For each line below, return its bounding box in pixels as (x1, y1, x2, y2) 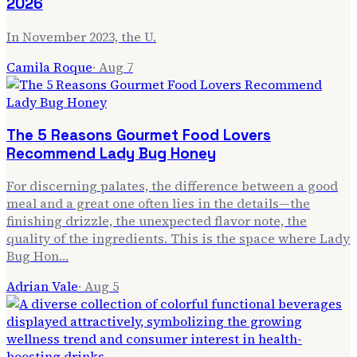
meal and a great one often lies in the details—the (6, 194, 310, 213)
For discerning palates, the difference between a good (6, 177, 338, 195)
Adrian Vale (6, 277, 78, 296)
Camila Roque (6, 57, 92, 76)
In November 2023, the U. (6, 27, 156, 45)
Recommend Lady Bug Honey (6, 143, 216, 163)
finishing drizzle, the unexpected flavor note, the (6, 212, 307, 230)
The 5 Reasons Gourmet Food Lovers (6, 125, 271, 144)
